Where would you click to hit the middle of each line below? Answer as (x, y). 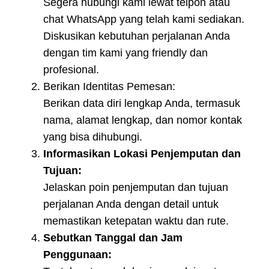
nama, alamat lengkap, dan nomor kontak (143, 120)
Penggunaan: (77, 255)
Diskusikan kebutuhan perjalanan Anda (137, 36)
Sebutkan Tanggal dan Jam (113, 238)
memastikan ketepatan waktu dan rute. (136, 221)
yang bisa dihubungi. (93, 137)
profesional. (71, 70)
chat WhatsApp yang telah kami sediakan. (144, 20)
